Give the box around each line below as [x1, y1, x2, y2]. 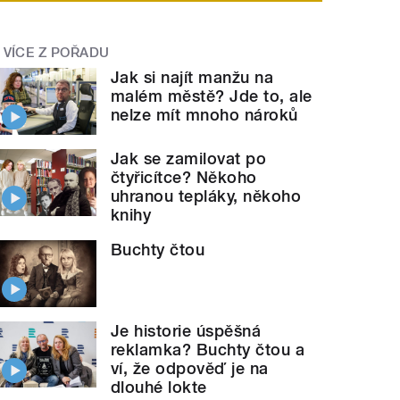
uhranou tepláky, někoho [111, 186, 302, 205]
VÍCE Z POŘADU [3, 44, 110, 61]
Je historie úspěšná [111, 321, 262, 340]
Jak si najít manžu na [111, 68, 274, 87]
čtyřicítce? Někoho [111, 167, 257, 187]
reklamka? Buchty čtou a [111, 339, 305, 359]
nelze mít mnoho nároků [111, 105, 298, 125]
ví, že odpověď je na [111, 358, 269, 378]
